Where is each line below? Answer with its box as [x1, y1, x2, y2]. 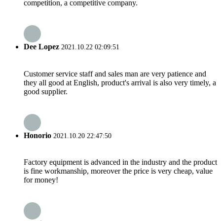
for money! [24, 176, 58, 184]
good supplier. [24, 87, 68, 96]
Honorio [24, 131, 53, 140]
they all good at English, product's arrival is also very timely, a [24, 78, 216, 87]
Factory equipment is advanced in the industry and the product [24, 158, 217, 167]
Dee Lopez [24, 42, 61, 51]
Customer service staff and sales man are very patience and [24, 69, 206, 78]
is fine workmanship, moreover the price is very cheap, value [24, 167, 213, 176]
